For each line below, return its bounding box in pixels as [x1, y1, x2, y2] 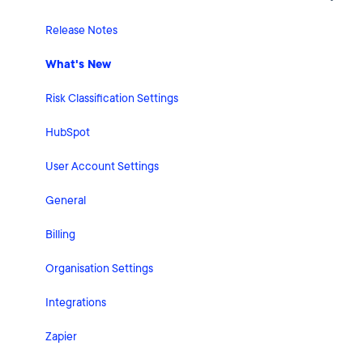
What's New [45, 57, 111, 73]
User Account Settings [45, 159, 159, 175]
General [45, 193, 86, 209]
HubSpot [45, 125, 90, 141]
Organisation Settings [45, 261, 153, 277]
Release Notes [45, 23, 117, 39]
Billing [45, 227, 75, 243]
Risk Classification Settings [45, 91, 178, 107]
